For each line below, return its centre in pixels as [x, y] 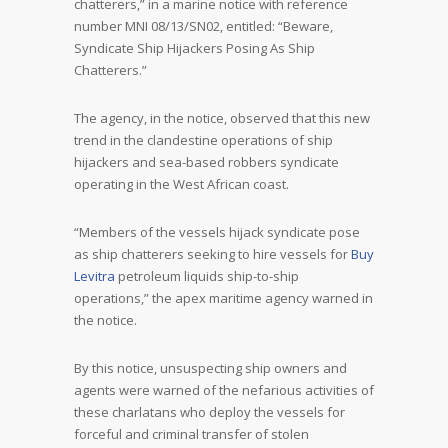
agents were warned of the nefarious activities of [224, 390]
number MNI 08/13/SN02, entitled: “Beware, [203, 26]
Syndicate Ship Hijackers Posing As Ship [194, 48]
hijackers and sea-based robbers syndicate [206, 162]
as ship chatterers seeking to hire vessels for [212, 254]
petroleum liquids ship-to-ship [207, 276]
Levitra [94, 276]
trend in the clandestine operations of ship [203, 140]
